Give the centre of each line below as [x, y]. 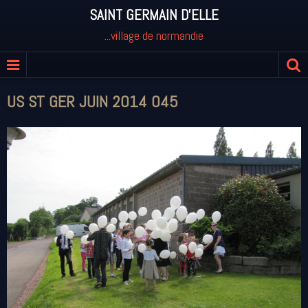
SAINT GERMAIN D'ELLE [154, 15]
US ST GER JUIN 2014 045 [92, 101]
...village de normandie [154, 35]
